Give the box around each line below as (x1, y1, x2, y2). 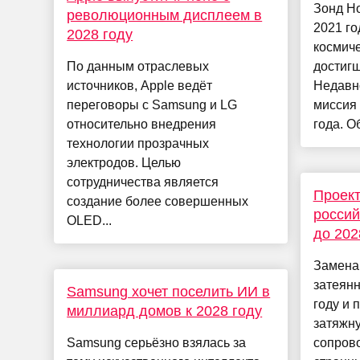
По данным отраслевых (67, 59, 210, 74)
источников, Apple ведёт (67, 79, 213, 93)
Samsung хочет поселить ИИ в (67, 284, 271, 301)
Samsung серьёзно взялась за (67, 336, 247, 350)
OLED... (67, 214, 112, 228)
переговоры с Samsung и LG (67, 98, 238, 112)
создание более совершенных (67, 194, 249, 209)
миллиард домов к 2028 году (67, 303, 263, 320)
